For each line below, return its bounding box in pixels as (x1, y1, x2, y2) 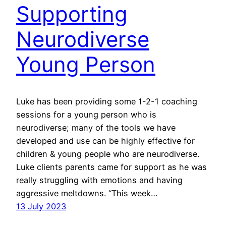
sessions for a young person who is (16, 109, 156, 120)
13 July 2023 (16, 201, 66, 211)
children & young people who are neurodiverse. (16, 148, 199, 159)
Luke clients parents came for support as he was (16, 161, 207, 172)
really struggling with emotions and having (16, 175, 183, 185)
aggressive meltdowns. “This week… (16, 188, 157, 198)
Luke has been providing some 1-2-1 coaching (16, 96, 197, 106)
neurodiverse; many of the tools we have (16, 122, 176, 133)
